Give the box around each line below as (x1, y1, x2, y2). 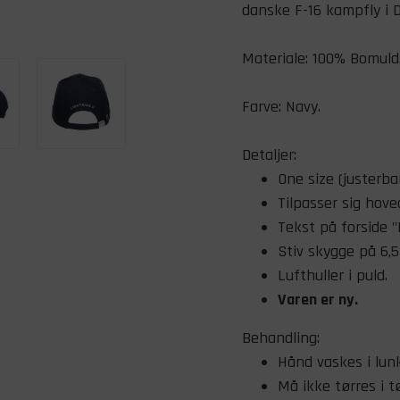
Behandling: (242, 328, 320, 348)
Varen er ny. (278, 289, 358, 310)
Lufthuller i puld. (278, 265, 387, 286)
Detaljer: (242, 145, 296, 165)
